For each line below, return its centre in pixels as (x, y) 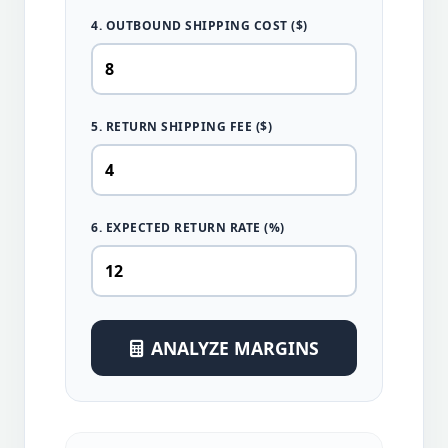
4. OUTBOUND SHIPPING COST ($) (199, 25)
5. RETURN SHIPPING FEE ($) (181, 126)
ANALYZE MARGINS (234, 348)
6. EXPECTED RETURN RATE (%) (188, 227)
